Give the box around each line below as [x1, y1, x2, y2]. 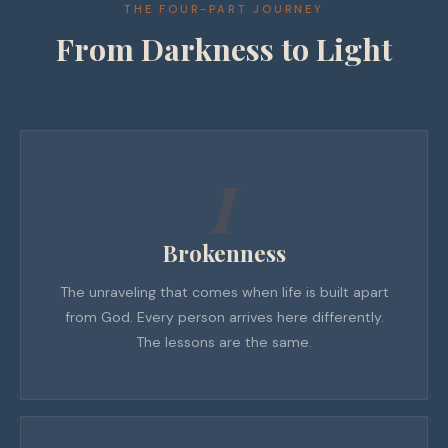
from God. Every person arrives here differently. [64, 308, 384, 326]
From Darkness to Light [56, 28, 392, 69]
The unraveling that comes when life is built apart [59, 283, 389, 301]
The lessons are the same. [136, 333, 312, 351]
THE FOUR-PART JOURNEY [124, 2, 324, 16]
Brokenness [162, 238, 286, 268]
